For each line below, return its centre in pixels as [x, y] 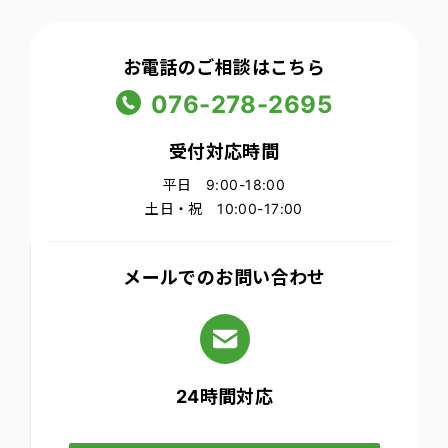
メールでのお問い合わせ [224, 277]
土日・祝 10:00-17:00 [224, 208]
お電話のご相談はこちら [224, 67]
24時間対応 [224, 396]
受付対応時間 [224, 151]
